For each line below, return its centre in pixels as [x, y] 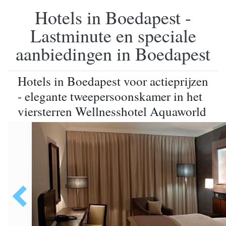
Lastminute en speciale [113, 35]
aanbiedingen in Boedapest [113, 53]
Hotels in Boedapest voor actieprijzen [113, 81]
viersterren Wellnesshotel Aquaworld [112, 111]
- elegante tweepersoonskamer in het [110, 96]
